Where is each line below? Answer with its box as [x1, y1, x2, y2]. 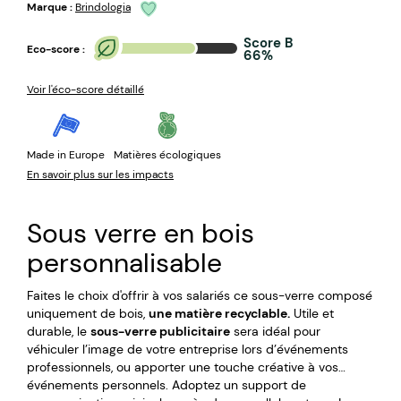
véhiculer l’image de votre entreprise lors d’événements [27, 340, 348, 357]
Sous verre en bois [27, 215, 254, 251]
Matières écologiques [114, 147, 221, 162]
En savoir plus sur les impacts [27, 166, 174, 182]
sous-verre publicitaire [90, 322, 230, 339]
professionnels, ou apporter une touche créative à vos [27, 358, 338, 375]
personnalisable [27, 244, 222, 280]
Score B [243, 33, 293, 52]
